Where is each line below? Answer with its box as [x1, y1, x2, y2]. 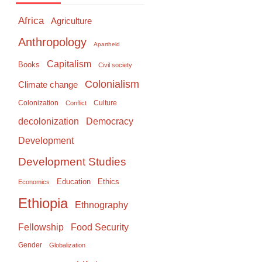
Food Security [71, 222, 129, 233]
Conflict [65, 99, 87, 107]
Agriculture [51, 16, 92, 26]
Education [57, 177, 91, 187]
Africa [18, 15, 44, 27]
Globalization [49, 242, 85, 249]
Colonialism [85, 78, 139, 91]
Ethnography [75, 200, 128, 211]
